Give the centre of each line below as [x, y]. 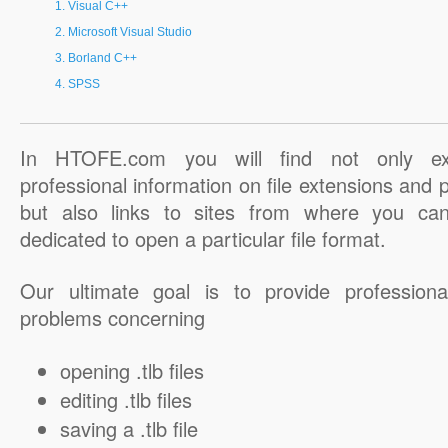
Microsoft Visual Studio [130, 32]
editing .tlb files [126, 399]
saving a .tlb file [129, 428]
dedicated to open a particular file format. [203, 238]
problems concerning [112, 317]
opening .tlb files [132, 370]
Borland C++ [102, 58]
